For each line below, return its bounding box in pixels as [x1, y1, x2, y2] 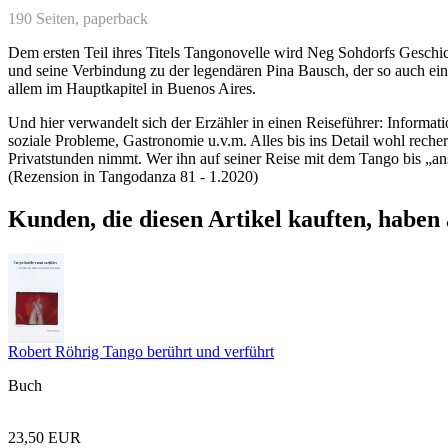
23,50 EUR [8, 428, 81, 446]
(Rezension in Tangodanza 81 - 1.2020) [8, 167, 258, 185]
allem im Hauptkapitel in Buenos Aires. [8, 79, 256, 97]
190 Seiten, [8, 9, 83, 27]
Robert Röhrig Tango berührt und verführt [8, 342, 274, 360]
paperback [83, 9, 148, 27]
